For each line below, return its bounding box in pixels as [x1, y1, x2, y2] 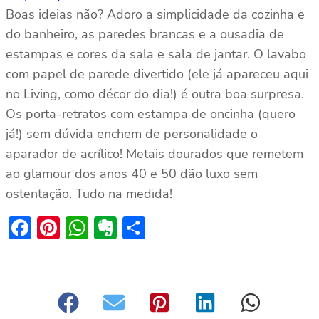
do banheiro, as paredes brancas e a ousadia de [6, 26, 284, 43]
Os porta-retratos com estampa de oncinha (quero [6, 105, 296, 123]
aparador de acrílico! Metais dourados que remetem [6, 145, 303, 163]
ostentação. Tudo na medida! [6, 185, 172, 203]
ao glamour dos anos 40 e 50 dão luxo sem [6, 165, 258, 183]
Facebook [31, 212, 129, 244]
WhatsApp [88, 212, 200, 244]
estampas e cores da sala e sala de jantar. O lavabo [6, 46, 306, 63]
